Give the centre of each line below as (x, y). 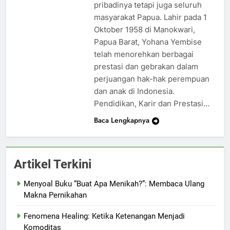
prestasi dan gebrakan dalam (146, 66)
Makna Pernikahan (55, 195)
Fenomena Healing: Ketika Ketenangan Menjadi (104, 216)
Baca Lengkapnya (121, 120)
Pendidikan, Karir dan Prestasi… (151, 103)
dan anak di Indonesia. (134, 91)
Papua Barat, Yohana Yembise (148, 42)
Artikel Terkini (53, 164)
